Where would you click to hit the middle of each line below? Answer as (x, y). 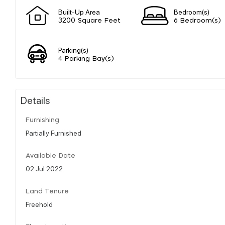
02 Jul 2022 (44, 168)
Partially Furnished (53, 132)
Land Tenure (47, 191)
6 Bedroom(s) (197, 21)
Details (35, 100)
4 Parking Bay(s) (86, 59)
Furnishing (42, 120)
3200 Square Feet (89, 21)
